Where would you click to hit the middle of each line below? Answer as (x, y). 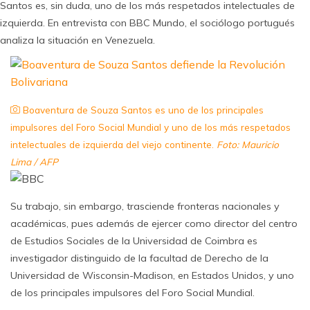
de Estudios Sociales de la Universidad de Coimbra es (134, 241)
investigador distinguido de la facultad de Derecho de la (139, 258)
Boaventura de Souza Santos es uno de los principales (142, 110)
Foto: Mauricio (248, 144)
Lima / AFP (34, 162)
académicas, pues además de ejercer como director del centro (154, 224)
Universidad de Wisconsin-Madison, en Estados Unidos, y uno (152, 275)
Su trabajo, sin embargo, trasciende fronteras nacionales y (145, 206)
